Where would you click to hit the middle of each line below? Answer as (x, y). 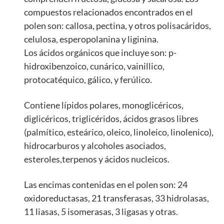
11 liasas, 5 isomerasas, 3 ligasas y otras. (101, 212)
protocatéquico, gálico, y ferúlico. (88, 80)
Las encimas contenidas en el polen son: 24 (106, 185)
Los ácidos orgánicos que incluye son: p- (100, 53)
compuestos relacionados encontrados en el (108, 12)
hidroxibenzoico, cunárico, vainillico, (94, 66)
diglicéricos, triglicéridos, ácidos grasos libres (111, 119)
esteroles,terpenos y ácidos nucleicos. (97, 159)
